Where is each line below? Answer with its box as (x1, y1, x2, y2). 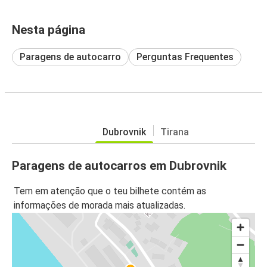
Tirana (160, 126, 189, 138)
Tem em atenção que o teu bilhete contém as (14, 185, 206, 197)
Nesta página (12, 22, 85, 37)
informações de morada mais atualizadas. (14, 200, 185, 212)
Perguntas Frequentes (136, 51, 234, 63)
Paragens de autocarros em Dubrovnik (12, 158, 226, 173)
